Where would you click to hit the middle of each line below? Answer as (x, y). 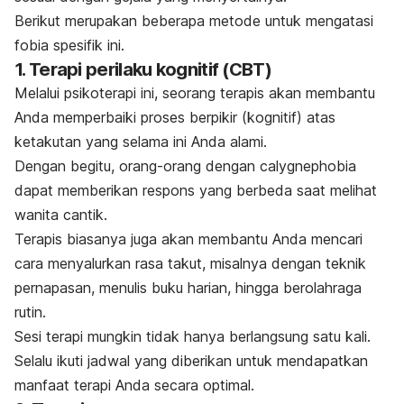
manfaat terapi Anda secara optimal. (134, 385)
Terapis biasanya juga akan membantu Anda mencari (188, 239)
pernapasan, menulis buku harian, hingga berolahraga (188, 287)
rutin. (30, 312)
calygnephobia (308, 165)
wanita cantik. (61, 214)
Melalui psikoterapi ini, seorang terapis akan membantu (195, 92)
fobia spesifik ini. (69, 45)
